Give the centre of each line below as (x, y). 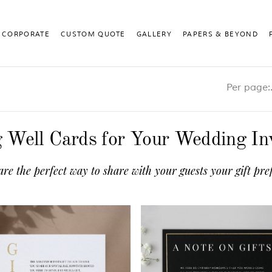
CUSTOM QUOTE (93, 34)
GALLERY (154, 34)
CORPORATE (26, 34)
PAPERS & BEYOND (220, 34)
